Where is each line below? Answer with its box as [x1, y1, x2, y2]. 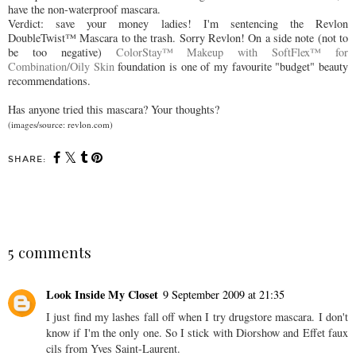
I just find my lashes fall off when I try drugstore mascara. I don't [46, 308, 348, 324]
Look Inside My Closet [46, 285, 158, 303]
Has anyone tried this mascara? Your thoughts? [8, 102, 219, 118]
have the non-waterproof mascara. [8, 2, 161, 17]
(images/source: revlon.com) [8, 118, 113, 131]
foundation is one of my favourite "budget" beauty [114, 59, 349, 75]
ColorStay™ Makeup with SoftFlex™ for [115, 44, 349, 60]
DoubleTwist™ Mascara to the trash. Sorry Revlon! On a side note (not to [8, 30, 348, 46]
